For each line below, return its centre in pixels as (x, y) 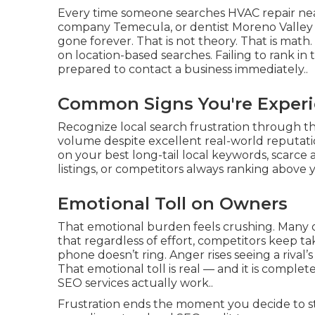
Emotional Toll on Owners (173, 204)
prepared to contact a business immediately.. (183, 69)
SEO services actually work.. (135, 283)
